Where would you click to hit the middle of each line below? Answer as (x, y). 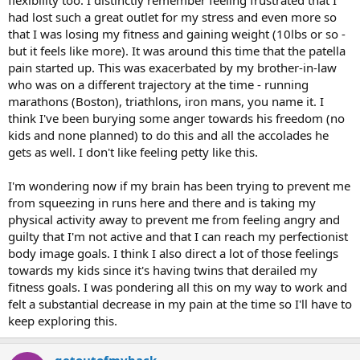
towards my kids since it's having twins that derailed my (163, 270)
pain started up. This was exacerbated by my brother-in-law (172, 67)
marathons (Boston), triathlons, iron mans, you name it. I (166, 101)
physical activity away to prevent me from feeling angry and (174, 219)
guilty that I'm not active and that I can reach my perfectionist (178, 236)
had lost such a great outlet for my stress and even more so (172, 17)
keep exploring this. (63, 321)
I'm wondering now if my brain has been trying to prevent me (179, 186)
